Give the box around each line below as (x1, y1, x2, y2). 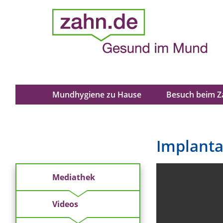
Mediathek (52, 172, 95, 183)
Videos (52, 199, 78, 210)
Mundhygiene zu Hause (52, 89, 141, 100)
